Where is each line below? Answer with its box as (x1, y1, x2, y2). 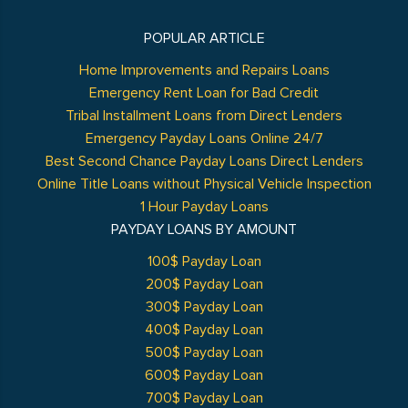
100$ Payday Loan (147, 252, 261, 270)
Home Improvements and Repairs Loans (78, 61, 330, 79)
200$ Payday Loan (145, 275, 263, 293)
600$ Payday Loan (145, 366, 263, 384)
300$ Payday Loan (145, 298, 263, 316)
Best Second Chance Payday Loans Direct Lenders (45, 152, 363, 170)
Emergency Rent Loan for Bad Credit (89, 84, 319, 102)
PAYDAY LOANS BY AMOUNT (111, 220, 297, 239)
